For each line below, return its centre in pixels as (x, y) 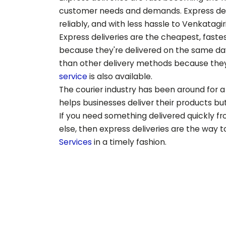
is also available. (120, 76)
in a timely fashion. (129, 142)
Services (75, 142)
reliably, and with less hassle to (121, 24)
